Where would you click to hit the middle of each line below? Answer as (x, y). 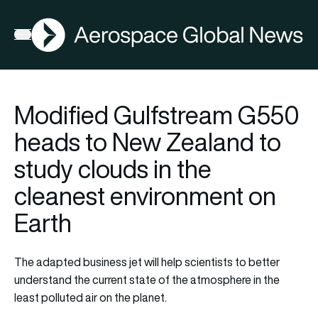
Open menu (42, 37)
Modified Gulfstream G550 (157, 115)
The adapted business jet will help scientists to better (147, 262)
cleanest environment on (145, 196)
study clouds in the (113, 169)
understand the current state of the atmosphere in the (147, 279)
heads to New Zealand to (148, 142)
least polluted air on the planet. (91, 297)
